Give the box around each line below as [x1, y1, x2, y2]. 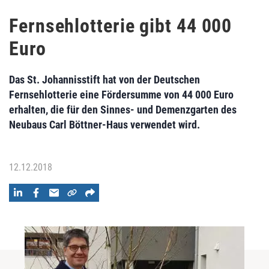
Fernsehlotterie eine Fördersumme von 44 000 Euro [9, 88, 234, 101]
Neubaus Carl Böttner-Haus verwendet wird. [9, 118, 200, 131]
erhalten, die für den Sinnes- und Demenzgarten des [9, 103, 237, 116]
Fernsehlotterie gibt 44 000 [9, 14, 232, 37]
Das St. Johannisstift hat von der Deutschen [9, 73, 200, 86]
